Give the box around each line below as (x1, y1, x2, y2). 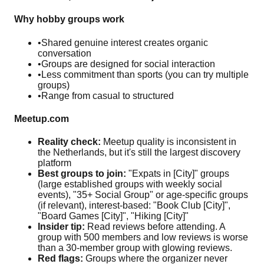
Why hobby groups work (14, 14, 124, 25)
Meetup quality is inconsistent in (101, 137, 236, 147)
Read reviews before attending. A (85, 222, 225, 232)
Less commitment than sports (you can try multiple (41, 69, 249, 80)
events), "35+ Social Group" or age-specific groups (38, 190, 248, 200)
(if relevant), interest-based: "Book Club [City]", (38, 200, 230, 211)
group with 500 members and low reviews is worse (38, 232, 248, 243)
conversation (38, 48, 91, 58)
